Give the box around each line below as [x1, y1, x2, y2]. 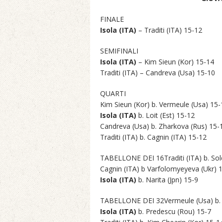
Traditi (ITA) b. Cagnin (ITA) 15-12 [100, 132, 207, 142]
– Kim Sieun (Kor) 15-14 [138, 57, 214, 66]
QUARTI [100, 89, 126, 98]
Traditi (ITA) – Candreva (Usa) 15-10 [100, 68, 215, 77]
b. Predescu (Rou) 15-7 [136, 207, 211, 216]
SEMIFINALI [100, 46, 138, 55]
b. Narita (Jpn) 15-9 [138, 175, 198, 184]
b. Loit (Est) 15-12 [136, 111, 195, 120]
